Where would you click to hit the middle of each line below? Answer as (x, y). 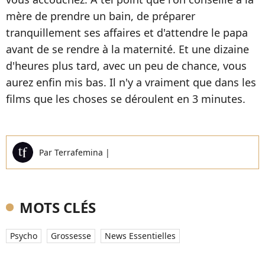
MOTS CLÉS (58, 207)
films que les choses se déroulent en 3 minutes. (126, 98)
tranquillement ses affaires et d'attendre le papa (127, 32)
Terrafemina (80, 152)
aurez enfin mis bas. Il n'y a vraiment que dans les (131, 82)
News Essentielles (140, 235)
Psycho (24, 235)
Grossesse (71, 235)
